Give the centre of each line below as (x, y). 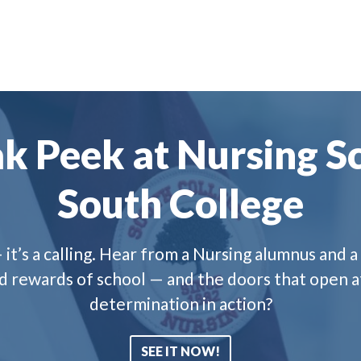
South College (180, 203)
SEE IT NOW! (180, 351)
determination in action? (180, 303)
